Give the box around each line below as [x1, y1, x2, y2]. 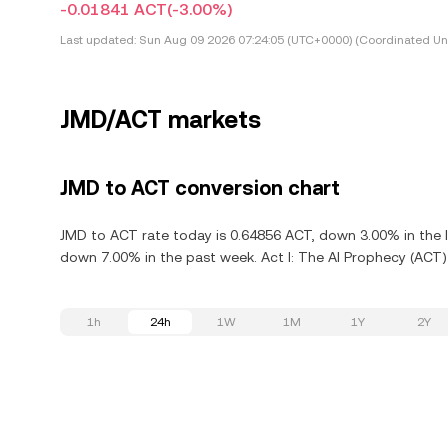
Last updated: [60, 33, 136, 47]
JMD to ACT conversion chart [60, 176, 340, 200]
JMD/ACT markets [60, 106, 261, 134]
